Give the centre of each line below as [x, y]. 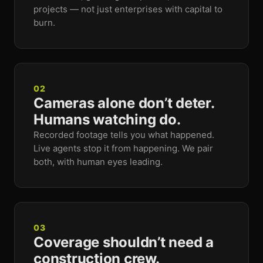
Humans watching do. [107, 120]
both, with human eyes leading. [98, 162]
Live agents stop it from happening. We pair [123, 149]
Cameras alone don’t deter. [124, 103]
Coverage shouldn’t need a [124, 242]
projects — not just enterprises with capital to [128, 9]
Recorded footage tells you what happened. [124, 135]
